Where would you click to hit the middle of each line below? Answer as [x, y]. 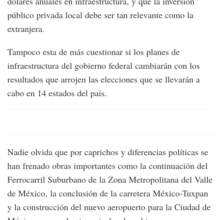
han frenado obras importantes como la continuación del [108, 166]
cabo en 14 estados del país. [57, 93]
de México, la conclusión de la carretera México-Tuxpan [108, 193]
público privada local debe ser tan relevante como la [100, 15]
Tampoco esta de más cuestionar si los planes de [94, 52]
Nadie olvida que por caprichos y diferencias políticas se [108, 152]
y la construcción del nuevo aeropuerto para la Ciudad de [109, 207]
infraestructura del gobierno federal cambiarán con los [104, 66]
